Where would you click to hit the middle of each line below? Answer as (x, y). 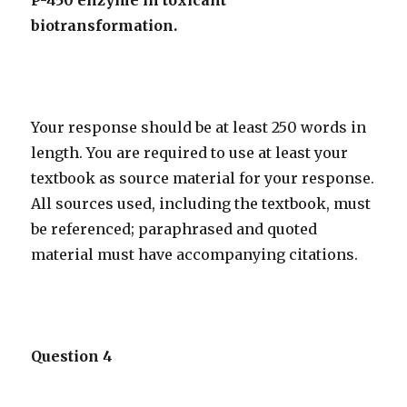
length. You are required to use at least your (190, 153)
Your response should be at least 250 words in (199, 128)
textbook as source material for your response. (203, 179)
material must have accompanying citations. (195, 255)
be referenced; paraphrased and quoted (174, 229)
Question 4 (72, 357)
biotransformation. (106, 26)
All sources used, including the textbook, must (201, 204)
